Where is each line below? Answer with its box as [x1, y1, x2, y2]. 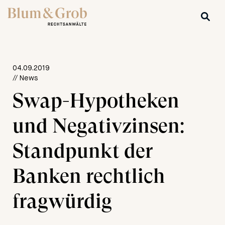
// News [13, 74, 38, 82]
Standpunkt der [13, 139, 153, 162]
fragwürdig [13, 189, 112, 212]
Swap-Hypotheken [13, 89, 179, 112]
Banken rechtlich [13, 164, 165, 187]
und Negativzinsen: [13, 114, 184, 137]
